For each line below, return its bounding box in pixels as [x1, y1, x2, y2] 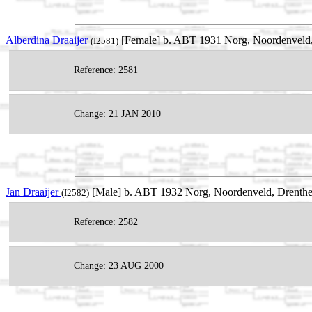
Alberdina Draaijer [6, 34, 91, 47]
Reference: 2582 [74, 216, 138, 227]
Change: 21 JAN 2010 [74, 109, 161, 120]
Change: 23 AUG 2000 [74, 260, 164, 271]
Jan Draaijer [6, 185, 61, 198]
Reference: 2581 [74, 65, 138, 76]
